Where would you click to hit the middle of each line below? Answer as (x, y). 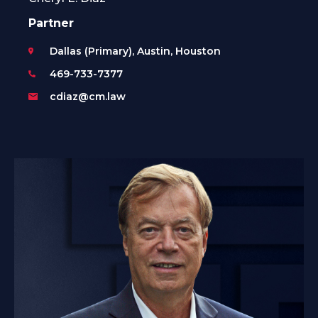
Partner (51, 23)
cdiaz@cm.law (88, 96)
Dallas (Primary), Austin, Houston (135, 51)
